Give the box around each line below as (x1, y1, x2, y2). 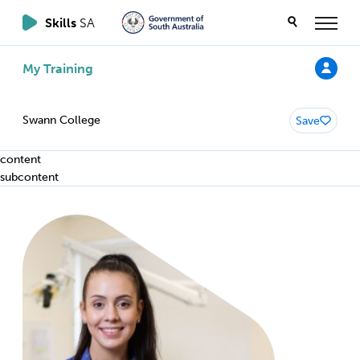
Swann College (22, 113, 100, 127)
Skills (45, 14, 80, 31)
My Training (22, 60, 93, 76)
